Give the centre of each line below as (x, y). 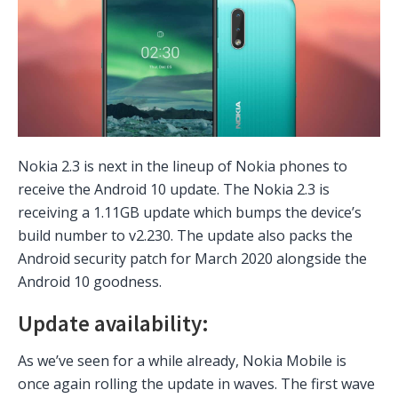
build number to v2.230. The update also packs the (185, 236)
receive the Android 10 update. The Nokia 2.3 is (174, 190)
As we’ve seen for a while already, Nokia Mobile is (182, 360)
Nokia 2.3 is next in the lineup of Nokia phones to (183, 167)
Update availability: (113, 324)
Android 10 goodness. (90, 282)
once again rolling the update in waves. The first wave (196, 383)
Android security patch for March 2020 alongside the (192, 259)
